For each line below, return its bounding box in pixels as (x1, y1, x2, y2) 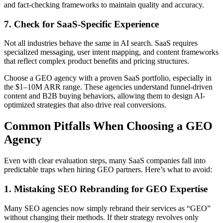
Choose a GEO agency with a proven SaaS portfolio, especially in (4, 74, 212, 83)
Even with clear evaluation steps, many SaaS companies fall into (4, 156, 206, 165)
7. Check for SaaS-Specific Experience (4, 18, 159, 29)
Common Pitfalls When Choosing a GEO (4, 119, 213, 133)
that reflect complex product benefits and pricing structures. (4, 57, 189, 66)
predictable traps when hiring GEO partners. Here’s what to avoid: (4, 165, 212, 174)
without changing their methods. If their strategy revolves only (4, 213, 199, 222)
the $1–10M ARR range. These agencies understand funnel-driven (4, 83, 213, 92)
